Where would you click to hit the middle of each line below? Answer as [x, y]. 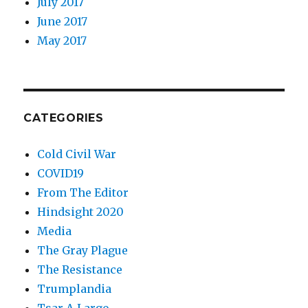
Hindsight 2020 [81, 211]
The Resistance [80, 269]
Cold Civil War [77, 154]
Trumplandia [75, 288]
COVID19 [61, 173]
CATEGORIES [64, 118]
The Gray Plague [83, 250]
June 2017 [63, 21]
